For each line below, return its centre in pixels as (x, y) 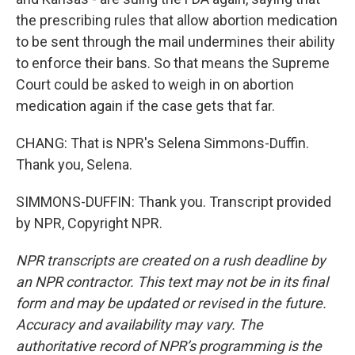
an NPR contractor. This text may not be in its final (172, 282)
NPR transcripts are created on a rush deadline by (171, 260)
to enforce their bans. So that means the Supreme (173, 63)
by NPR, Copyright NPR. (89, 223)
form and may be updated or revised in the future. (171, 303)
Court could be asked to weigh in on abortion (155, 84)
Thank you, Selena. (74, 164)
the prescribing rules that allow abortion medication (177, 20)
